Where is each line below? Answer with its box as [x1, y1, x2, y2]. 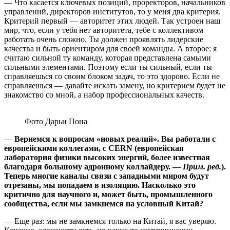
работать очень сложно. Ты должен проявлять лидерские [4, 34, 203, 44]
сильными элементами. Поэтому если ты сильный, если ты [4, 62, 212, 71]
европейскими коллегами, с [4, 143, 108, 152]
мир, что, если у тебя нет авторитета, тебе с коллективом [4, 25, 203, 34]
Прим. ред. [181, 162, 221, 171]
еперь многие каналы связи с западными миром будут [9, 171, 209, 180]
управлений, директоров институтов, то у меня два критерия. [4, 7, 221, 16]
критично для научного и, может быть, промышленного [4, 189, 213, 199]
